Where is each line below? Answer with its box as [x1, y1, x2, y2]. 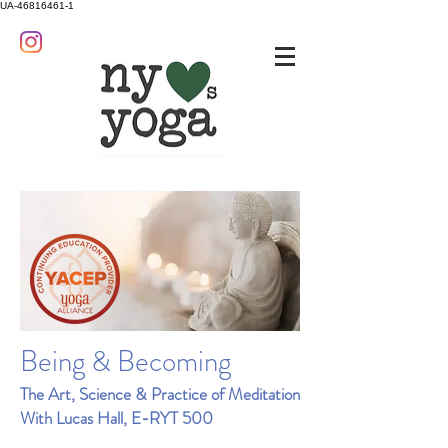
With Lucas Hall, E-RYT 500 [20, 406, 213, 430]
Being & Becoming [20, 341, 231, 382]
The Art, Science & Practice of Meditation [20, 382, 300, 406]
